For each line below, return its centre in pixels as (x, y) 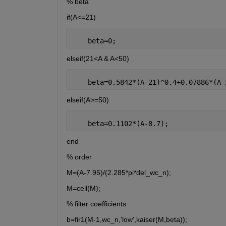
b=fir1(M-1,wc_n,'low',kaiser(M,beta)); (127, 220)
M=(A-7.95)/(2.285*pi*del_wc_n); (119, 173)
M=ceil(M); (83, 188)
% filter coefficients (96, 204)
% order (79, 157)
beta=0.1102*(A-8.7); (120, 124)
